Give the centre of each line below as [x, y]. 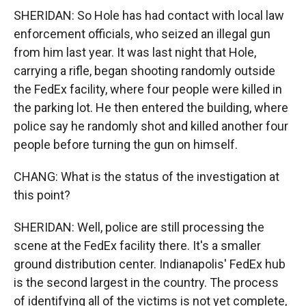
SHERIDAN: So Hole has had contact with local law [149, 15]
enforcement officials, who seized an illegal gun [142, 34]
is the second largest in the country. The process [146, 282]
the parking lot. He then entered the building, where [151, 108]
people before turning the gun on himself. [126, 144]
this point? [42, 195]
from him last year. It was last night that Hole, [135, 52]
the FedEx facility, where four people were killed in [148, 89]
